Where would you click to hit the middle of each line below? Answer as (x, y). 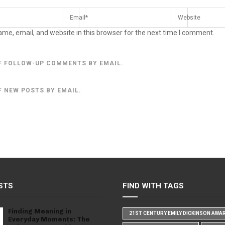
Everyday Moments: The (49, 219)
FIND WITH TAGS (153, 186)
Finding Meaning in (39, 211)
